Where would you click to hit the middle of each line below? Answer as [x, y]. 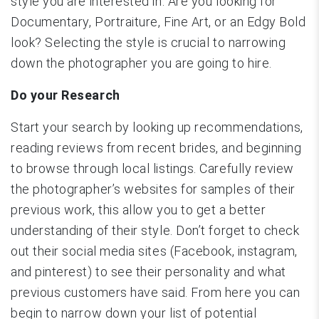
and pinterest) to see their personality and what [148, 271]
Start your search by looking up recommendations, [157, 127]
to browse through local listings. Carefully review [153, 168]
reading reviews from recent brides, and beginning [156, 147]
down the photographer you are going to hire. [141, 63]
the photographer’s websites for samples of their [153, 189]
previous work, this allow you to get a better [138, 209]
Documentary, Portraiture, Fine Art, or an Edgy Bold [158, 21]
